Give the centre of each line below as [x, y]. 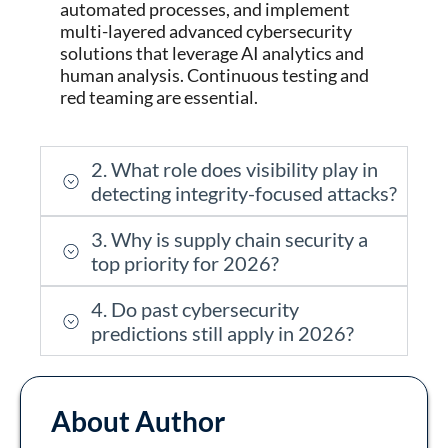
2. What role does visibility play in [234, 169]
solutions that [116, 53]
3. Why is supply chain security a [229, 239]
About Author [138, 421]
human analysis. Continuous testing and [214, 75]
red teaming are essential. [159, 97]
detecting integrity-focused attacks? [244, 193]
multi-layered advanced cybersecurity [206, 31]
